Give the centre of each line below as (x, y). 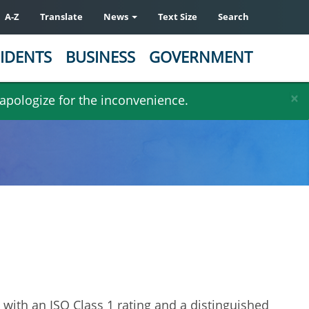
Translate (61, 17)
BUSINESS (100, 57)
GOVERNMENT (201, 57)
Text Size (178, 17)
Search (233, 17)
